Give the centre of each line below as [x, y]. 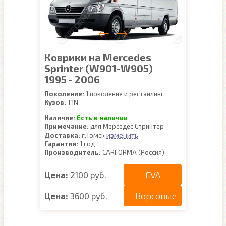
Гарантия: [61, 144]
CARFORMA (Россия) [133, 152]
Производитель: [73, 152]
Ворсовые [156, 196]
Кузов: [55, 102]
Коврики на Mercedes [98, 57]
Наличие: [60, 118]
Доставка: [62, 135]
